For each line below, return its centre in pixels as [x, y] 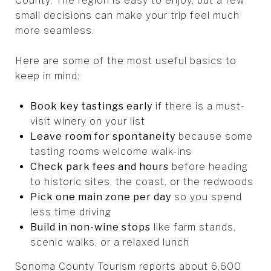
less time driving [70, 212]
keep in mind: [47, 76]
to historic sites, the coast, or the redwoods [142, 181]
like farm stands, [193, 227]
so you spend [206, 197]
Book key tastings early [91, 106]
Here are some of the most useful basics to [126, 60]
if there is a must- [198, 106]
